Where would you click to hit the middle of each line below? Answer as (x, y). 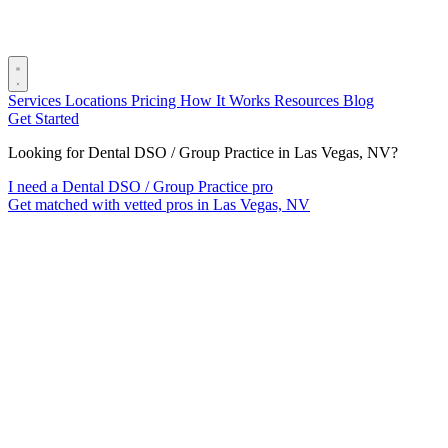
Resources (308, 100)
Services (36, 100)
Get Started (43, 118)
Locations (98, 100)
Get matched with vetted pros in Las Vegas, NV (159, 204)
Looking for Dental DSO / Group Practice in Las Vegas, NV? (203, 152)
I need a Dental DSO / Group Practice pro (140, 186)
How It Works (227, 100)
